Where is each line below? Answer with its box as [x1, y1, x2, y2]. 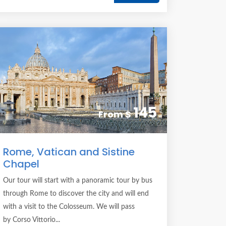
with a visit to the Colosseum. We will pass [3, 203, 135, 210]
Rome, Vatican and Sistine [3, 145, 135, 159]
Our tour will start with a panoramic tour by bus [3, 177, 152, 184]
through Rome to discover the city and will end [3, 190, 149, 197]
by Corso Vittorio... [3, 216, 60, 223]
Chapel [3, 157, 39, 171]
